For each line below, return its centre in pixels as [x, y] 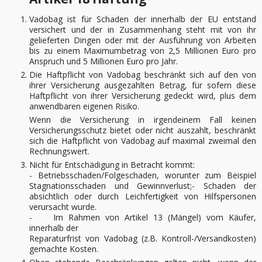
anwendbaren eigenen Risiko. [84, 106]
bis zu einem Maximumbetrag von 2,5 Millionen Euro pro [143, 51]
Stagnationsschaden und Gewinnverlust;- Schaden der [143, 186]
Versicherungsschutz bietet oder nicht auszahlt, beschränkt [143, 130]
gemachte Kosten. [64, 249]
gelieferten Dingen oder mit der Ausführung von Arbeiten [143, 40]
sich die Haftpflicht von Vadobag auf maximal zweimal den [143, 141]
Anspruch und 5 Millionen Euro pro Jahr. [104, 61]
